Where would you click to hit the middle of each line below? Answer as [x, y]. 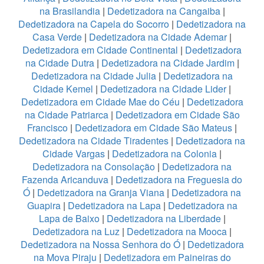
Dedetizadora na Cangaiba [164, 11]
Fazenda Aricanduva [65, 179]
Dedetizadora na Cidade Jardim [168, 62]
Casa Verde [57, 37]
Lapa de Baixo [70, 218]
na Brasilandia [70, 11]
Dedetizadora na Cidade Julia [95, 75]
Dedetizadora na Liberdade [165, 218]
